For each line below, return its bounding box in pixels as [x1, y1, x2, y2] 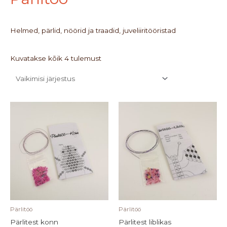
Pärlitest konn [10, 217, 58, 226]
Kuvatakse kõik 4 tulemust [10, 54, 101, 63]
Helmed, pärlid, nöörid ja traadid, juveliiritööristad [10, 26, 176, 35]
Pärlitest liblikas [119, 217, 171, 226]
